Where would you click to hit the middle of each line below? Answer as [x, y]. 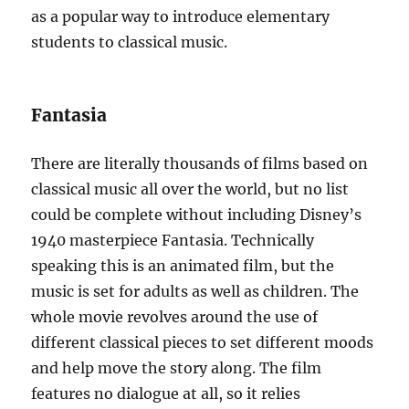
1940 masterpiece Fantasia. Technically [173, 240]
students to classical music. [130, 42]
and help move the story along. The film [177, 368]
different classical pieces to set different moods [203, 342]
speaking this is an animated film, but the [183, 266]
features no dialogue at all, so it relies [166, 393]
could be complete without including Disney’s [197, 215]
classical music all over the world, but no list [190, 189]
